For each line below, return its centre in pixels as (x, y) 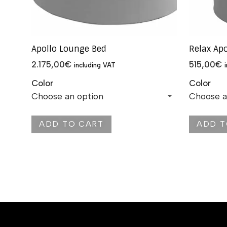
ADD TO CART (71, 124)
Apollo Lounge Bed (69, 49)
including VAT (95, 65)
